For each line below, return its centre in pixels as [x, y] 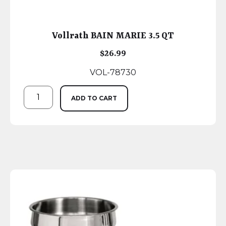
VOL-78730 [113, 73]
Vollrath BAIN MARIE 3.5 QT [113, 36]
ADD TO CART [94, 98]
